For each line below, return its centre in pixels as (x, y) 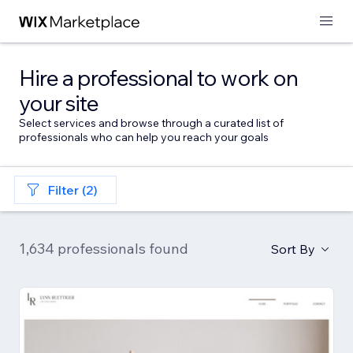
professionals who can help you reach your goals (144, 137)
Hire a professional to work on (158, 78)
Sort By (293, 249)
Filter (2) (72, 190)
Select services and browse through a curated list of (151, 123)
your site (59, 103)
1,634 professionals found (104, 249)
